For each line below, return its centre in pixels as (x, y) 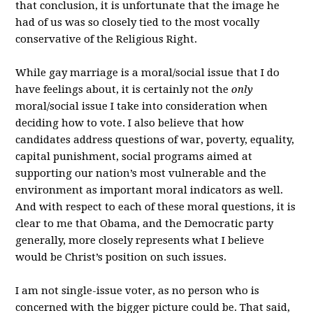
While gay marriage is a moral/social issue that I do (148, 73)
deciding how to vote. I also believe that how (130, 123)
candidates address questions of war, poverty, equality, (155, 140)
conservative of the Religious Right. (107, 39)
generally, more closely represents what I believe (140, 240)
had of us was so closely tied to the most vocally (138, 22)
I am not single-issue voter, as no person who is (138, 291)
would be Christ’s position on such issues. (121, 257)
